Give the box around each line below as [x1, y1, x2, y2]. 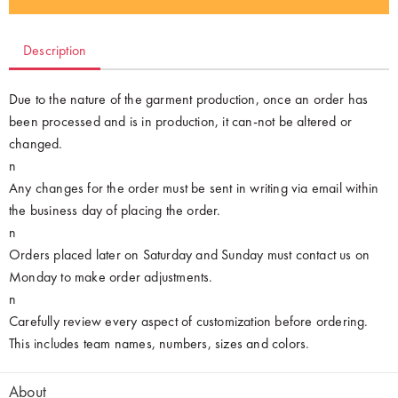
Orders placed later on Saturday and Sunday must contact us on [9, 245, 370, 264]
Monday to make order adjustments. [9, 267, 213, 286]
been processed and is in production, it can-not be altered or [9, 112, 353, 131]
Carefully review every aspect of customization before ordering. [9, 312, 369, 330]
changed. [9, 134, 63, 153]
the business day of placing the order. [9, 201, 221, 219]
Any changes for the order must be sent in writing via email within [9, 179, 379, 197]
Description [23, 41, 87, 60]
